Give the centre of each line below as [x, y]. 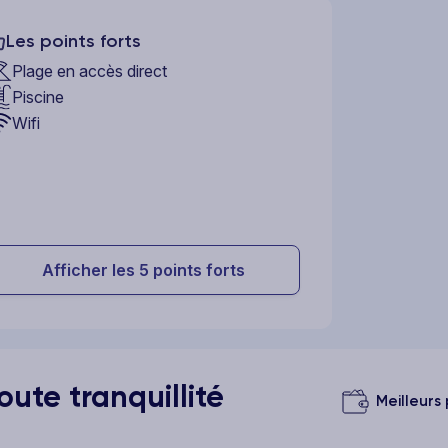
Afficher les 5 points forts [143, 270]
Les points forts [73, 41]
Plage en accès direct [89, 71]
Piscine [38, 97]
